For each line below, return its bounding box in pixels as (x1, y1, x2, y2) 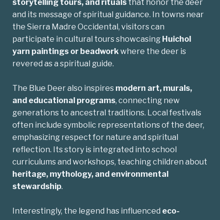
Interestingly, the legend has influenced (12, 206, 162, 216)
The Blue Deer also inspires (12, 83, 115, 93)
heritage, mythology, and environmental (12, 169, 168, 179)
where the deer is (119, 47, 186, 56)
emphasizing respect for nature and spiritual (12, 133, 178, 142)
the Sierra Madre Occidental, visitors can (12, 22, 165, 32)
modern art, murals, (115, 83, 192, 93)
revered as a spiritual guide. (12, 59, 114, 69)
